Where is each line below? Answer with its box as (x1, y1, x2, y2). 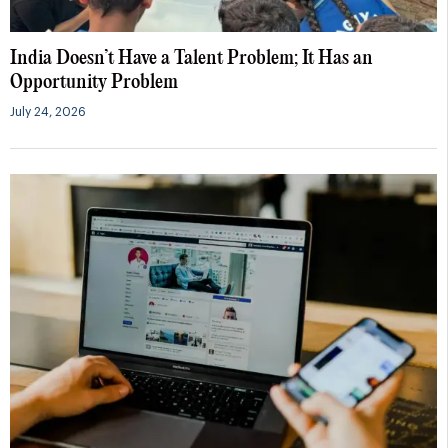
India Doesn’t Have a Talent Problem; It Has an (10, 49, 373, 69)
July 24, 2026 (10, 106, 86, 119)
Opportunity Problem (10, 73, 178, 93)
